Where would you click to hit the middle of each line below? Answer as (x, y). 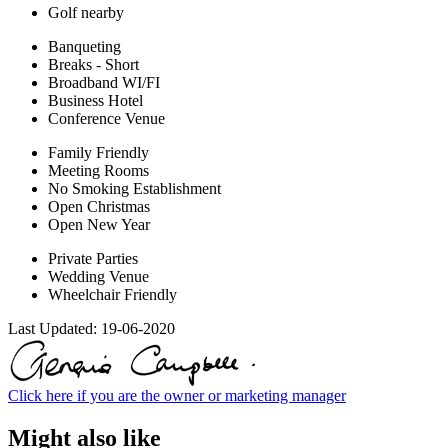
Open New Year (99, 225)
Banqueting (84, 47)
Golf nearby (86, 13)
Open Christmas (99, 207)
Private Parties (93, 259)
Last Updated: (54, 329)
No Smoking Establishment (134, 189)
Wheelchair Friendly (112, 295)
